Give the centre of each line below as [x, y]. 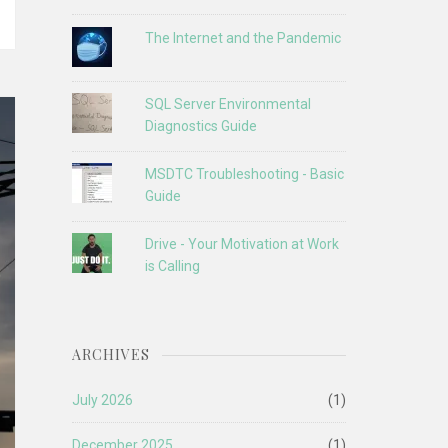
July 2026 [103, 399]
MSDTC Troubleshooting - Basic [245, 174]
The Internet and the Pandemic [243, 37]
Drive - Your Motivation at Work [242, 244]
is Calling [173, 266]
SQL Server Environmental [228, 103]
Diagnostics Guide [201, 125]
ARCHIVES [111, 355]
